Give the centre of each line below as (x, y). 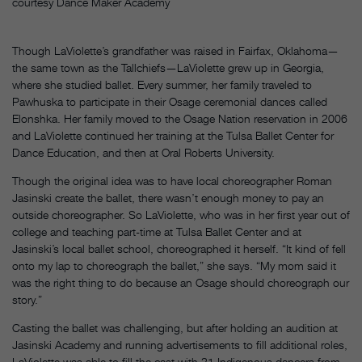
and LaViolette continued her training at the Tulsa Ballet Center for (173, 135)
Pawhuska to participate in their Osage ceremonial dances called (170, 101)
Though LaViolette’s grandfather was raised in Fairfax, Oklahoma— (175, 50)
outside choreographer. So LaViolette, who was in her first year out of (181, 214)
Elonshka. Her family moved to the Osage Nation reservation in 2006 (180, 118)
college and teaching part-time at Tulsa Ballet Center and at (157, 231)
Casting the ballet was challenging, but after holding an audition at (175, 327)
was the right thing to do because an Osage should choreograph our (181, 282)
